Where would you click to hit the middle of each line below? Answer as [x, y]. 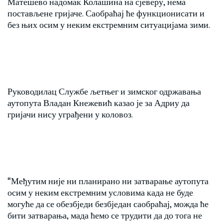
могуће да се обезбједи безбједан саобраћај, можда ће [108, 203]
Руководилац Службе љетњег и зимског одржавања [104, 91]
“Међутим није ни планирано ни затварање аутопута [108, 180]
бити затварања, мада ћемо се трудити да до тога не [105, 215]
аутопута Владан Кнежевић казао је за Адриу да [99, 102]
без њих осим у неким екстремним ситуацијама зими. [109, 24]
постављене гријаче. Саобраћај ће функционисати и [106, 12]
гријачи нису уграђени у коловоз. [70, 113]
